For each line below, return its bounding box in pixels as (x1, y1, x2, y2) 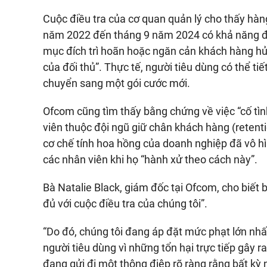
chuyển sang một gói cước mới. (43, 77, 190, 89)
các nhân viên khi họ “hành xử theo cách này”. (43, 153, 257, 166)
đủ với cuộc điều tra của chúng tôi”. (43, 197, 207, 210)
